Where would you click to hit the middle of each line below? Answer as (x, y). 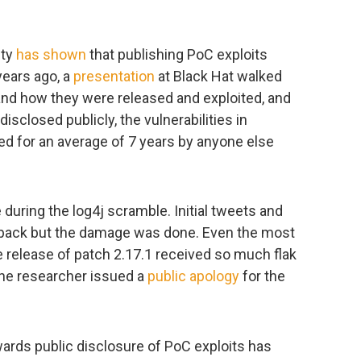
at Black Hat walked (218, 76)
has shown (51, 54)
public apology (193, 276)
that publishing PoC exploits (177, 54)
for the (262, 276)
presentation (114, 76)
